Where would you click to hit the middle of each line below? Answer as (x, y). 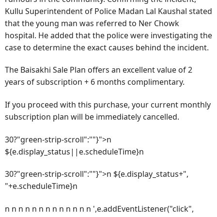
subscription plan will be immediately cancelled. (92, 116)
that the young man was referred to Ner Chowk (92, 23)
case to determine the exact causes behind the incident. (107, 47)
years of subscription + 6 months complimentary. (95, 82)
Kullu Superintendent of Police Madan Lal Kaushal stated (108, 11)
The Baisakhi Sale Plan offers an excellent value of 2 (99, 70)
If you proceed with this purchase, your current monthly (108, 104)
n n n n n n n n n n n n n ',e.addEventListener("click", (99, 209)
